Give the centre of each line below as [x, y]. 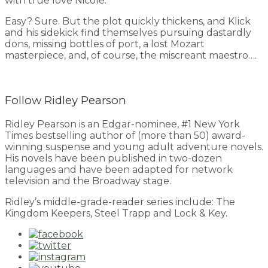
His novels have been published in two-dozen [113, 158]
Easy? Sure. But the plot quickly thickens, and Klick [128, 22]
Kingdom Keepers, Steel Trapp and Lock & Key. [116, 213]
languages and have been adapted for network [119, 169]
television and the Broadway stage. [88, 181]
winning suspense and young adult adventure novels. [134, 147]
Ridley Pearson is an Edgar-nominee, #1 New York [122, 124]
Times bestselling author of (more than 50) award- [125, 135]
